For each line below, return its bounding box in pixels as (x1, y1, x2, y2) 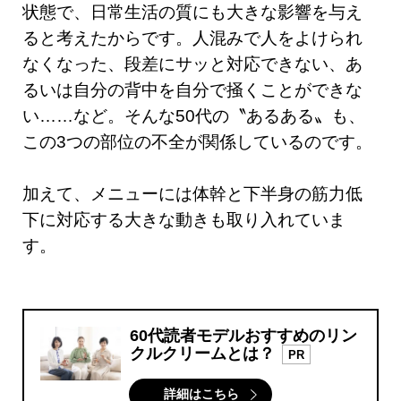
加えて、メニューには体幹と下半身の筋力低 (22, 184, 363, 204)
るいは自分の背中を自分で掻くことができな (22, 81, 363, 100)
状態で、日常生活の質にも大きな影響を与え (22, 3, 363, 22)
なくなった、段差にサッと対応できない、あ (22, 55, 363, 74)
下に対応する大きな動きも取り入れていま (22, 210, 346, 230)
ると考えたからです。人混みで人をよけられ (22, 29, 363, 48)
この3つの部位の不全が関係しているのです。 (22, 132, 372, 152)
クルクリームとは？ (130, 345, 275, 363)
